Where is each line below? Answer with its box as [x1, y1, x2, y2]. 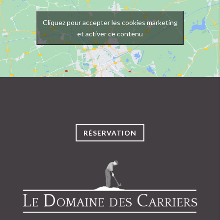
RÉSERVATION [83, 128, 137, 137]
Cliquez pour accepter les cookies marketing [42, 18, 178, 27]
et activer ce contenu [77, 29, 143, 38]
